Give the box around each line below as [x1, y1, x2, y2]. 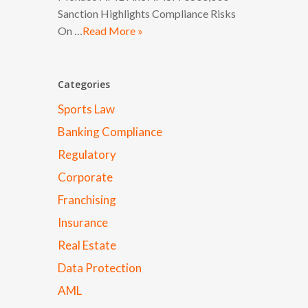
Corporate [58, 170, 113, 184]
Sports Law [58, 102, 115, 116]
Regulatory [58, 147, 117, 162]
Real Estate [58, 238, 117, 252]
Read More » [82, 24, 144, 37]
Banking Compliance [58, 124, 163, 139]
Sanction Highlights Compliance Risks [58, 7, 236, 20]
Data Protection [58, 261, 142, 275]
